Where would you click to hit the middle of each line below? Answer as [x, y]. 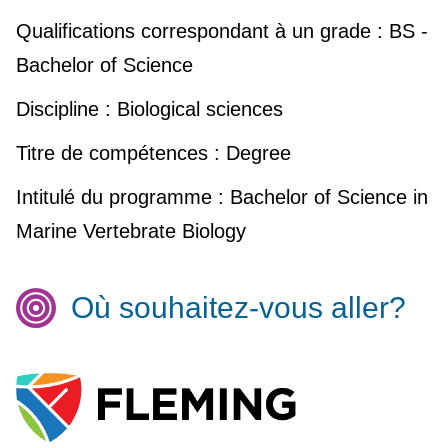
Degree [255, 153]
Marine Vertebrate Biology [130, 231]
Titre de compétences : [117, 153]
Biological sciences [196, 109]
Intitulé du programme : [119, 197]
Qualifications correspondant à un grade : [199, 31]
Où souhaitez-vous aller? [238, 308]
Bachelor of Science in [325, 197]
